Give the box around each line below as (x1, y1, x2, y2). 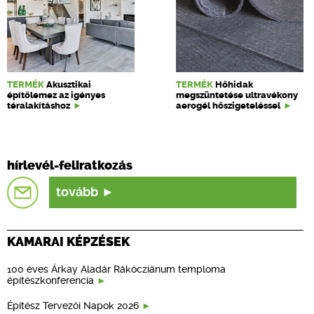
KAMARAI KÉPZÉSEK (7, 233, 130, 250)
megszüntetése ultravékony (176, 90, 298, 100)
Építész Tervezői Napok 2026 (7, 299, 139, 311)
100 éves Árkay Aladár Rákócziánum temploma (7, 263, 226, 275)
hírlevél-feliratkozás (7, 158, 132, 173)
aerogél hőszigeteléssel (176, 100, 280, 111)
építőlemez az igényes (7, 90, 105, 100)
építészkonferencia (7, 274, 94, 286)
